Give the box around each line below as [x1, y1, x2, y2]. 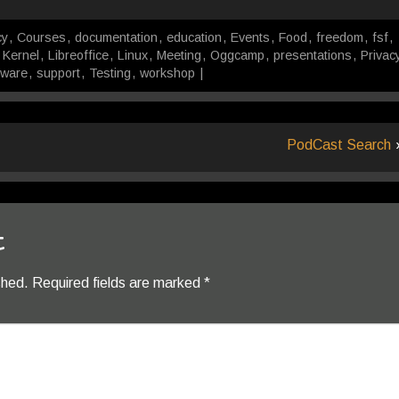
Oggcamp [210, 48, 265, 62]
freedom [316, 30, 363, 45]
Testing [89, 66, 131, 80]
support [37, 66, 80, 80]
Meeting [157, 48, 201, 62]
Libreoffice [48, 48, 109, 62]
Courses [17, 30, 66, 45]
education [167, 30, 222, 45]
